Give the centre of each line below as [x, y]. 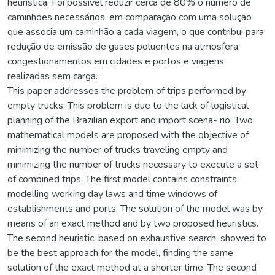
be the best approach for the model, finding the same [120, 253]
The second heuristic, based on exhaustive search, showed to [137, 238]
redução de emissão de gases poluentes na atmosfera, [124, 46]
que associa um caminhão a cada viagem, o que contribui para [136, 32]
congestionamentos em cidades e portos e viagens [116, 61]
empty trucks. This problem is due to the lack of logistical [128, 105]
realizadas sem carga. [52, 76]
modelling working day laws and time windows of [112, 194]
